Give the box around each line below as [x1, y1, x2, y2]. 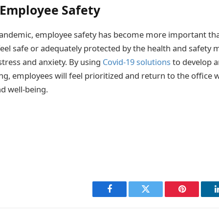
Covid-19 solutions [103, 56, 171, 68]
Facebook [109, 192, 143, 201]
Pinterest [181, 192, 212, 201]
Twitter [145, 192, 171, 201]
